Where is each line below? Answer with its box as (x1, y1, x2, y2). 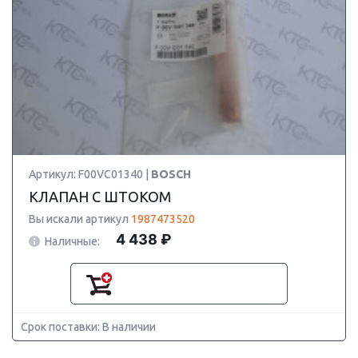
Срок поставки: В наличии (21, 320, 156, 333)
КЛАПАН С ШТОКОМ (29, 189, 171, 205)
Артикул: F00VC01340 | (29, 168, 151, 181)
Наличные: (45, 234, 100, 248)
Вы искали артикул (29, 213, 131, 225)
